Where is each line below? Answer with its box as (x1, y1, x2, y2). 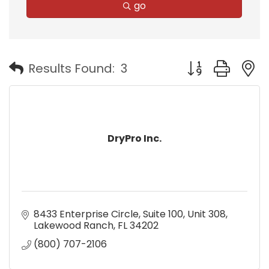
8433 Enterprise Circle (34, 207, 139, 221)
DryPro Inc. (107, 131, 162, 145)
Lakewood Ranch (34, 218, 113, 232)
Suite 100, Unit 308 (143, 207, 226, 221)
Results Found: (28, 60, 115, 77)
